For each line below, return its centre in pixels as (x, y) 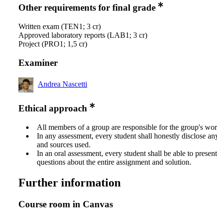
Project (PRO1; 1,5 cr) (53, 44)
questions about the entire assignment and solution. (114, 162)
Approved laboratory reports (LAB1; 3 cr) (83, 35)
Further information (70, 183)
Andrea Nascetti (62, 84)
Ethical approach (53, 108)
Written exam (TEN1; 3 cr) (60, 27)
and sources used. (64, 145)
